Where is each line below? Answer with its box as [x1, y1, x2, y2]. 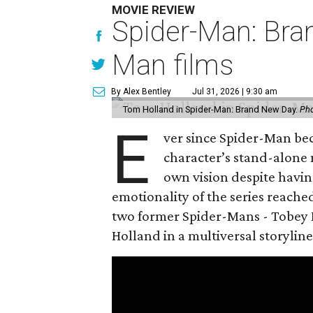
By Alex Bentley [111, 87, 172, 96]
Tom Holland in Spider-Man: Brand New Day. [123, 104, 300, 115]
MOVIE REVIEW [112, 3, 196, 17]
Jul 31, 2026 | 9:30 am [192, 87, 278, 96]
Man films [112, 49, 234, 82]
